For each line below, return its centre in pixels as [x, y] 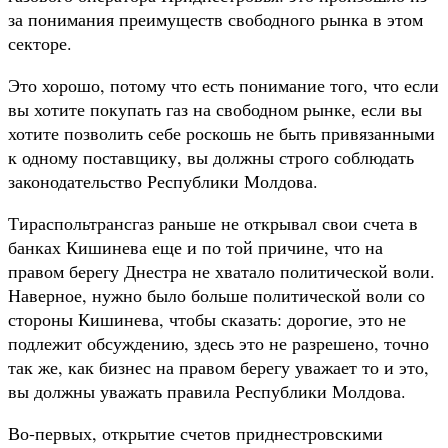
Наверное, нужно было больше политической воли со [216, 294]
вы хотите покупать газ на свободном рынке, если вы [215, 108]
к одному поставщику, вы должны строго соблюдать [211, 156]
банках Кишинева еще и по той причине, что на [195, 246]
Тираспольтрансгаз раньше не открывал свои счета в [213, 222]
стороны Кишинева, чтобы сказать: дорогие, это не [207, 318]
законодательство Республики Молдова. [163, 180]
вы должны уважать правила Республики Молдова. [207, 390]
